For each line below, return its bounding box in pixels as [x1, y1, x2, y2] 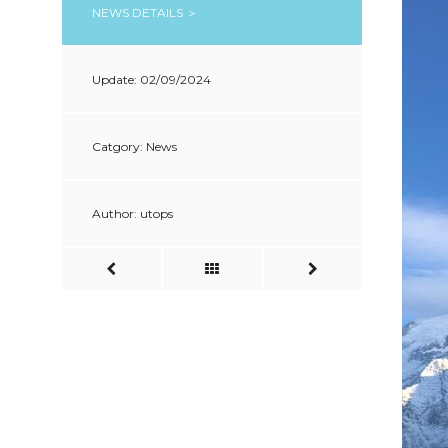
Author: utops [92, 206, 173, 222]
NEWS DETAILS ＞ [92, 5, 198, 21]
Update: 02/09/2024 [92, 72, 211, 88]
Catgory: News [92, 139, 177, 155]
